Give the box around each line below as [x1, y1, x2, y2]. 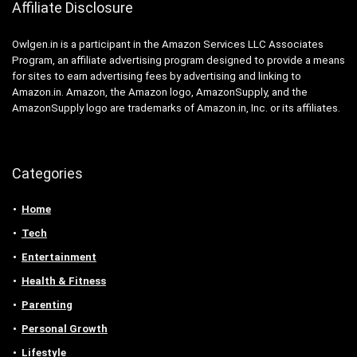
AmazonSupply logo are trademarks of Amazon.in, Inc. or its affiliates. [12, 101, 340, 114]
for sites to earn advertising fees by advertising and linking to [12, 69, 301, 82]
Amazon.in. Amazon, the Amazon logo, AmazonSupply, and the [12, 85, 308, 98]
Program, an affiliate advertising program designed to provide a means [12, 53, 345, 66]
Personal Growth [22, 322, 108, 335]
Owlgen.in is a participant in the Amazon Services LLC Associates [12, 37, 324, 50]
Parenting [22, 298, 73, 311]
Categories [12, 164, 83, 182]
